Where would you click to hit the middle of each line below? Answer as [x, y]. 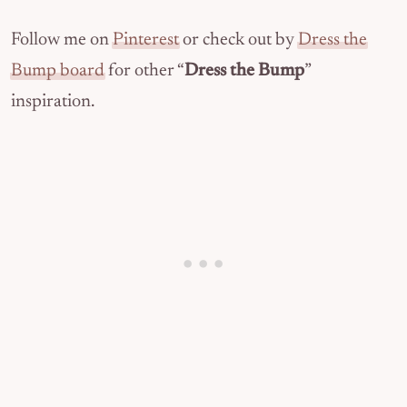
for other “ [144, 71]
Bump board [58, 71]
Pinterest [146, 40]
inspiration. [53, 102]
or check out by [238, 40]
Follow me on [62, 40]
